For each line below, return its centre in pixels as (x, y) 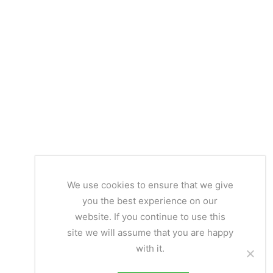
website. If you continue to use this (150, 216)
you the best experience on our (150, 200)
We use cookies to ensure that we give (150, 185)
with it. (150, 248)
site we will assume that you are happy (150, 232)
